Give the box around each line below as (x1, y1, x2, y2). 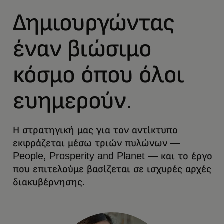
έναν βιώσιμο (13, 35, 152, 61)
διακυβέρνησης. (13, 176, 85, 187)
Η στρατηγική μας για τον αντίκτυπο (13, 124, 178, 135)
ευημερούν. (13, 87, 132, 113)
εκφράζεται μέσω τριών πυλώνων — (13, 137, 180, 148)
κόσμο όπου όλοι (13, 61, 184, 87)
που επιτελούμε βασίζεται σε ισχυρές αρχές (13, 163, 211, 174)
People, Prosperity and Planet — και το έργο (13, 150, 212, 161)
